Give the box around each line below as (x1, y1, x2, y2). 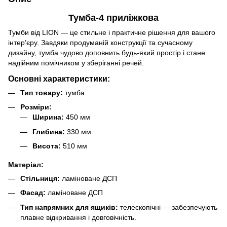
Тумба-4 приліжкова (68, 12, 159, 23)
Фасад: (20, 188, 46, 197)
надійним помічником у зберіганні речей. (8, 58, 144, 67)
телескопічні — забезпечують (118, 203, 217, 211)
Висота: (32, 141, 61, 150)
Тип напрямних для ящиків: (20, 203, 118, 211)
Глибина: (32, 127, 65, 136)
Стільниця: (20, 174, 60, 182)
